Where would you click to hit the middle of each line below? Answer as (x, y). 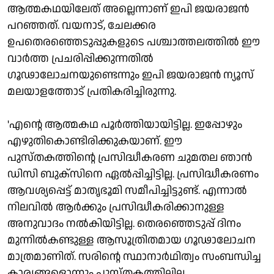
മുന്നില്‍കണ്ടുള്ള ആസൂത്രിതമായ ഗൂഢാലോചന (131, 240)
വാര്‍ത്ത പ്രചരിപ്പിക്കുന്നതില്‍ (80, 58)
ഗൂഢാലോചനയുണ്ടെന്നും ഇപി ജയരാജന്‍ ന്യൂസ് (131, 75)
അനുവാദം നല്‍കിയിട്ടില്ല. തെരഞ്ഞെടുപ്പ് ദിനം (124, 223)
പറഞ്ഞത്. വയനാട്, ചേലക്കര (82, 25)
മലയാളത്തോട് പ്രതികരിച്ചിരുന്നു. (92, 91)
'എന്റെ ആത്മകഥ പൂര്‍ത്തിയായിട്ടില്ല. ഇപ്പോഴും (125, 124)
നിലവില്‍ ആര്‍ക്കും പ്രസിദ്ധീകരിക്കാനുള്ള (116, 207)
